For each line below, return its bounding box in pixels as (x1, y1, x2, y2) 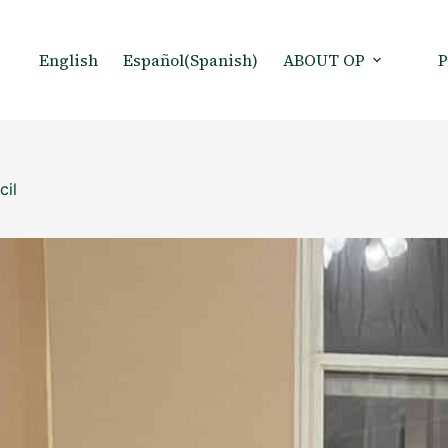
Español (123, 49, 185, 71)
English (39, 49, 99, 71)
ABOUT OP (283, 49, 366, 71)
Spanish (190, 49, 253, 71)
